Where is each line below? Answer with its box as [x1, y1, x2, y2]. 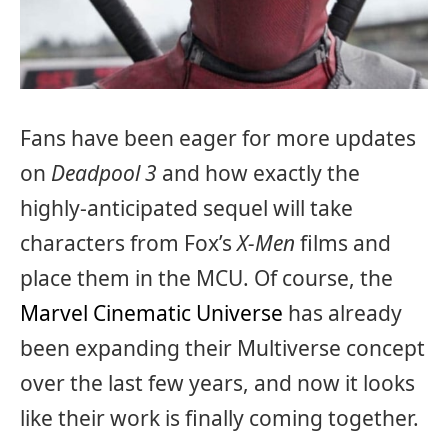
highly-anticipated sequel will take [20, 193, 353, 222]
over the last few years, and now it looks [20, 368, 415, 397]
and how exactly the [157, 158, 360, 187]
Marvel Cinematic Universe [20, 298, 283, 327]
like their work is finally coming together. [20, 403, 419, 432]
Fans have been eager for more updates [20, 123, 416, 152]
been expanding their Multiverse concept [20, 333, 425, 362]
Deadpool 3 [51, 158, 157, 187]
